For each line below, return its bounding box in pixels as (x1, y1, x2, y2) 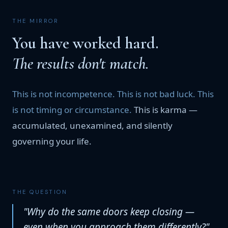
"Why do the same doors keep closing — (23, 205, 194, 218)
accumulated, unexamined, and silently (12, 120, 173, 131)
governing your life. (12, 135, 92, 147)
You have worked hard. (12, 33, 159, 53)
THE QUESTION (12, 188, 67, 195)
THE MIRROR (12, 17, 59, 24)
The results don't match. (12, 53, 149, 73)
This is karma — (134, 104, 197, 116)
